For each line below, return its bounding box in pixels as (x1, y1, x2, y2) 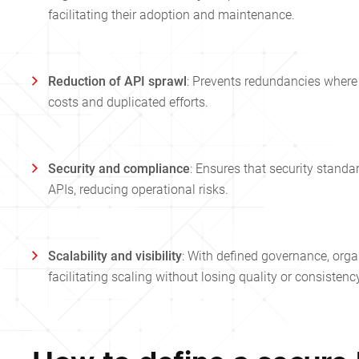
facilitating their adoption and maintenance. (48, 7, 295, 23)
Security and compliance (48, 161, 190, 177)
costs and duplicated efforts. (48, 95, 208, 111)
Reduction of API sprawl (48, 74, 187, 90)
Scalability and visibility (48, 248, 182, 264)
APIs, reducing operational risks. (48, 182, 228, 198)
